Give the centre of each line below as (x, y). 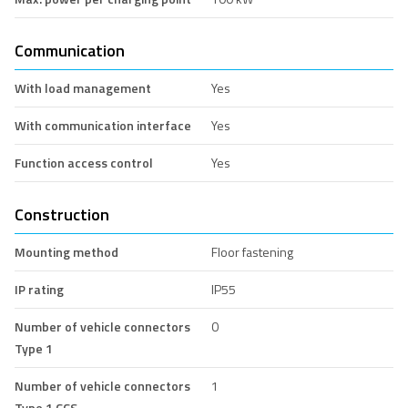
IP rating (39, 289)
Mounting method (66, 251)
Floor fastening (252, 251)
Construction (62, 214)
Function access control (84, 162)
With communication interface (103, 125)
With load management (83, 87)
